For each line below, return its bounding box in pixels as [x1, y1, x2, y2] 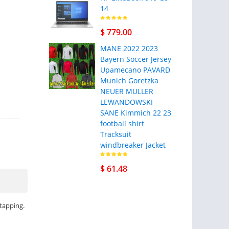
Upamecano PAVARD [100, 65, 170, 75]
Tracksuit [100, 129, 131, 139]
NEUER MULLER [100, 86, 153, 96]
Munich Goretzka [100, 76, 158, 85]
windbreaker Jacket [100, 140, 166, 150]
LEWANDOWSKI [100, 97, 153, 107]
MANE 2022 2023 [100, 43, 158, 53]
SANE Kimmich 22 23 [100, 108, 171, 118]
